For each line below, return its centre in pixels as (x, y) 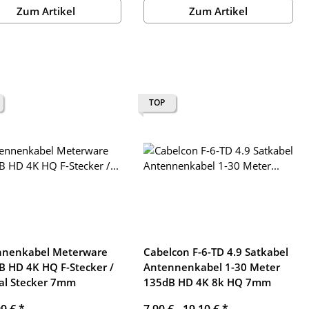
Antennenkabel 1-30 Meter (211, 267)
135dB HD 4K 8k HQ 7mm (207, 282)
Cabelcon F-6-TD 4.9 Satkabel (216, 251)
